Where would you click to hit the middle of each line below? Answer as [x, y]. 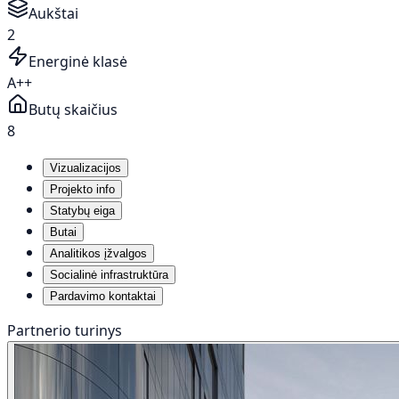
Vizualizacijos [85, 167]
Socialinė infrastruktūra [109, 274]
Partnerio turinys [65, 330]
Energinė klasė [78, 61]
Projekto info [82, 189]
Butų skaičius [73, 109]
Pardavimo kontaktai [103, 296]
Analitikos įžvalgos [98, 253]
